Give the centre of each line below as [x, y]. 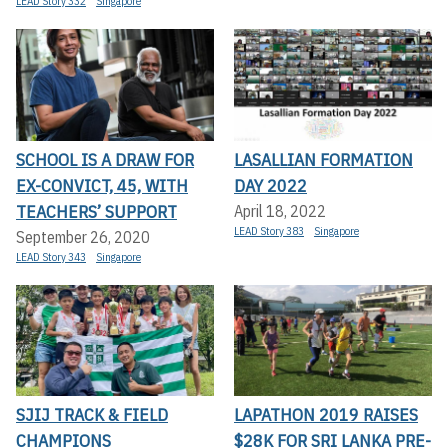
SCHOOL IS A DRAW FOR [105, 159]
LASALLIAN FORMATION [323, 159]
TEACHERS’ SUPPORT [96, 211]
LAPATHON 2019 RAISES [326, 415]
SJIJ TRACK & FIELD [92, 415]
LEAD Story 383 [269, 230]
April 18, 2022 [280, 210]
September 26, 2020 [83, 236]
